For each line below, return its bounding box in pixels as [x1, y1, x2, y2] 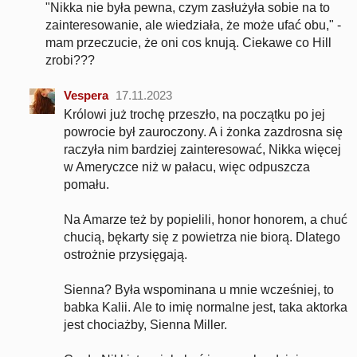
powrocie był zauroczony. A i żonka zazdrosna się [64, 125, 343, 139]
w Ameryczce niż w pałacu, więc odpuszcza [64, 160, 310, 174]
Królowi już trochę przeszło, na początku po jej [64, 108, 325, 121]
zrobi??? [45, 53, 95, 67]
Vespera [64, 88, 108, 102]
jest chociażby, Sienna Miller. [64, 318, 227, 331]
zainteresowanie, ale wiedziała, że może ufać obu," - [45, 18, 341, 32]
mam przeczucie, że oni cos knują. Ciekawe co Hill [45, 36, 331, 49]
